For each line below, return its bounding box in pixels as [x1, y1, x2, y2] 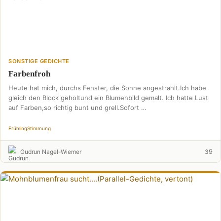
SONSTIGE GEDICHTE [8, 58, 70, 65]
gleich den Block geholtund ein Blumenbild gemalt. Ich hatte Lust [8, 94, 208, 102]
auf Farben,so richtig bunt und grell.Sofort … [8, 104, 147, 111]
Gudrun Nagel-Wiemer [20, 147, 81, 155]
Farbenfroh [8, 69, 50, 78]
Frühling [8, 125, 27, 131]
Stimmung [27, 125, 51, 131]
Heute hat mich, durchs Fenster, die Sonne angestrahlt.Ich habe [8, 84, 206, 92]
